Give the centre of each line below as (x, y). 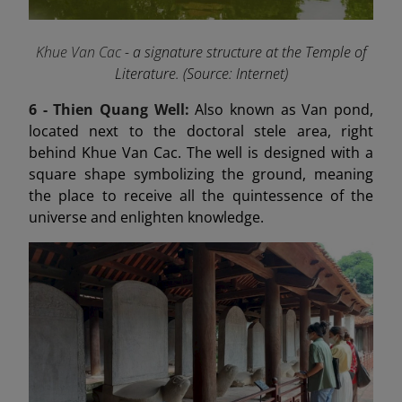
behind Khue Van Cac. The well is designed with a (201, 152)
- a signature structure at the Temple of (245, 52)
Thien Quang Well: (124, 109)
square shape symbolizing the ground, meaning (201, 174)
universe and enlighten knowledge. (146, 217)
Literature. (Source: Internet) (201, 73)
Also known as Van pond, (284, 109)
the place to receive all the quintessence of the (201, 195)
